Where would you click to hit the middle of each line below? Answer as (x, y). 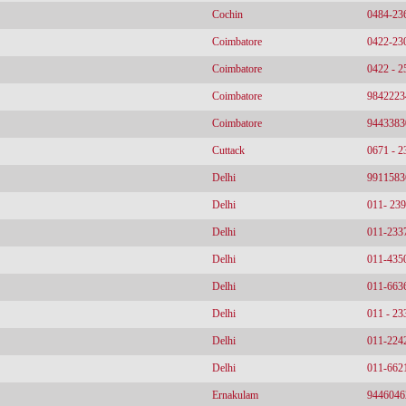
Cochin (227, 14)
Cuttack (228, 150)
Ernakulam (235, 395)
